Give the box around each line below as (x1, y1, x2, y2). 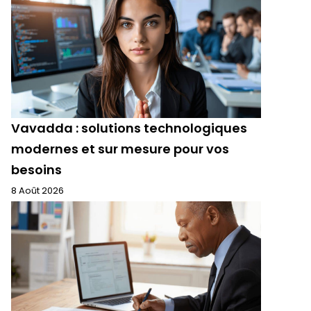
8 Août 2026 (11, 184, 64, 197)
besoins (11, 161, 62, 178)
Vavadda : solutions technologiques (11, 119, 247, 137)
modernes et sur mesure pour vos (11, 140, 229, 158)
